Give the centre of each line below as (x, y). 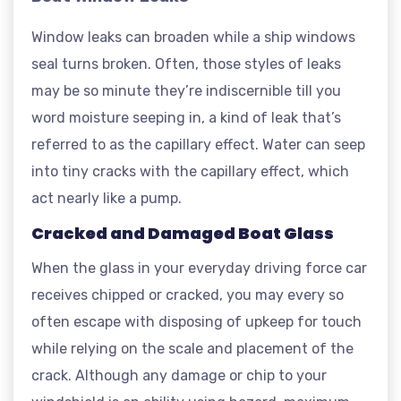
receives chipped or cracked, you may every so (188, 295)
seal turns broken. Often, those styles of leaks (186, 64)
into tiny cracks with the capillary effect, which (190, 171)
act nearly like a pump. (107, 198)
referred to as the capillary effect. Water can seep (198, 145)
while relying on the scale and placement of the (192, 349)
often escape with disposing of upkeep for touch (196, 322)
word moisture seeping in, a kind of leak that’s (186, 118)
